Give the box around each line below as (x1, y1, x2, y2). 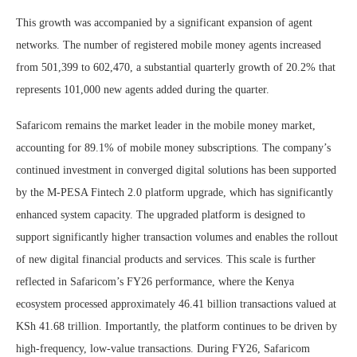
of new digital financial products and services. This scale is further (16, 253, 316, 265)
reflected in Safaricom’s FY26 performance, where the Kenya (16, 275, 294, 288)
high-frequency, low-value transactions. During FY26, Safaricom (16, 342, 310, 355)
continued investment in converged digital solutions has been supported (16, 163, 336, 176)
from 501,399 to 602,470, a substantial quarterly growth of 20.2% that (16, 61, 335, 73)
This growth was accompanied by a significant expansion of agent (16, 16, 312, 29)
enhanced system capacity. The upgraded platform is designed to (16, 208, 305, 221)
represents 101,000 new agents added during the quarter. (16, 83, 269, 96)
